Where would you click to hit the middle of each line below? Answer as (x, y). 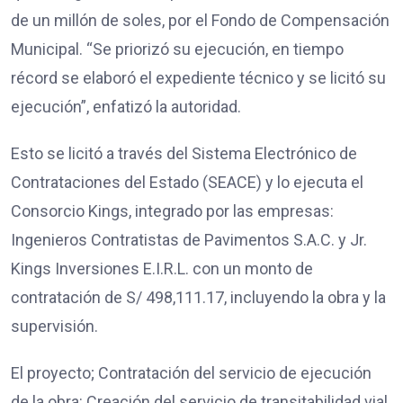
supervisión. (54, 326)
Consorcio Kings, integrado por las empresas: (172, 210)
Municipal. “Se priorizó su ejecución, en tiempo (177, 49)
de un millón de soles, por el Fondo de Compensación (200, 20)
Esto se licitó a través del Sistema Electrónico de (184, 153)
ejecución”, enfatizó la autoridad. (126, 106)
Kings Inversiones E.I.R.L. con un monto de (162, 268)
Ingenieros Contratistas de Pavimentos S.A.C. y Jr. (189, 239)
